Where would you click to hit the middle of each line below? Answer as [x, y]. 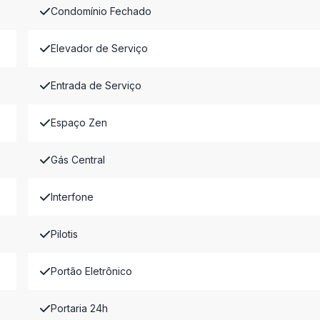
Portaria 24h [79, 308]
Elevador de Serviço [99, 48]
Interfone [72, 197]
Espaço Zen [79, 122]
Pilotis [64, 234]
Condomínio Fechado [101, 11]
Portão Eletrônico [91, 271]
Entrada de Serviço [96, 85]
